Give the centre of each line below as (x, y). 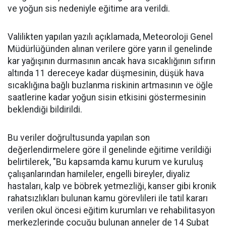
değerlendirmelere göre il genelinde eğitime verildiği (109, 150)
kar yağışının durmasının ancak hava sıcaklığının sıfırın (111, 61)
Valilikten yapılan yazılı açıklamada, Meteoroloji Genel (110, 37)
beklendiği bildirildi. (45, 109)
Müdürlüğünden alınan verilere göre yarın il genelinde (110, 49)
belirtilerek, (29, 162)
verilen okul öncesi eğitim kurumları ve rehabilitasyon (111, 210)
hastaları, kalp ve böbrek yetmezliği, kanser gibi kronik (112, 186)
